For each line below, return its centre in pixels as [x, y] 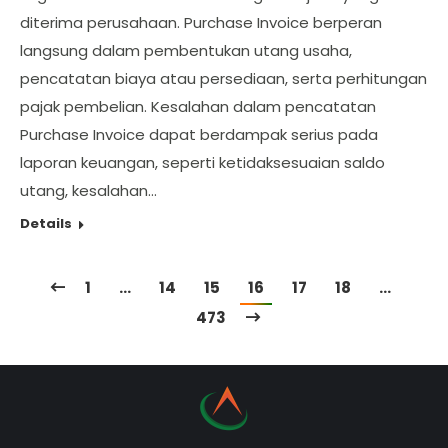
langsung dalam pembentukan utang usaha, [186, 50]
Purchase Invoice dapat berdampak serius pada [199, 134]
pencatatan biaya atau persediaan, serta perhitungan [223, 78]
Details [46, 223]
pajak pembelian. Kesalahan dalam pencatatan [198, 106]
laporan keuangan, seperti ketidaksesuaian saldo [202, 162]
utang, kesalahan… [88, 190]
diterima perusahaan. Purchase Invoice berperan [201, 22]
